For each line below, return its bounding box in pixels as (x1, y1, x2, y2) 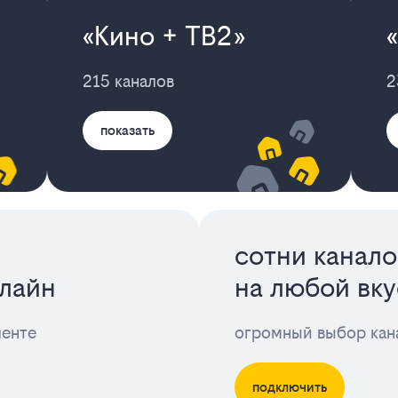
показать (99, 122, 155, 138)
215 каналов (82, 71, 174, 91)
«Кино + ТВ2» (82, 20, 243, 52)
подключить (252, 378, 327, 394)
